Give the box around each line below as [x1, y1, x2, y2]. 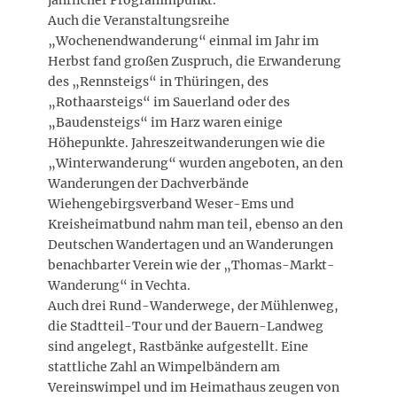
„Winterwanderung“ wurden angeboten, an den [48, 154, 343, 171]
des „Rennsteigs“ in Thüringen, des [48, 73, 269, 90]
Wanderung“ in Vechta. [48, 276, 191, 293]
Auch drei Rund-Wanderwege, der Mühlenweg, [48, 297, 339, 314]
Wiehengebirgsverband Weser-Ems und [48, 195, 294, 212]
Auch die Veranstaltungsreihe [48, 12, 230, 28]
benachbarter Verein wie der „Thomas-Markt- [48, 256, 335, 273]
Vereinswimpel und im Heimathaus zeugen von [48, 378, 339, 395]
